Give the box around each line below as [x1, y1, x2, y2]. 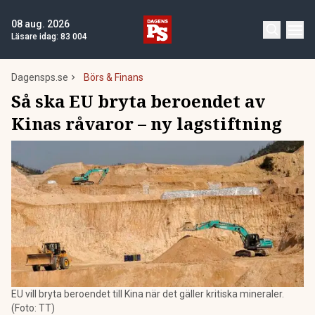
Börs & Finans [84, 72, 143, 83]
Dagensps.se [11, 72, 68, 83]
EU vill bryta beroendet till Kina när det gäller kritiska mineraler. [11, 288, 284, 300]
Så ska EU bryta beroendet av [11, 89, 265, 112]
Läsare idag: [11, 32, 60, 41]
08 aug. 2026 [11, 18, 70, 30]
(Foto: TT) [11, 302, 55, 314]
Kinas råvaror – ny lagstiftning [11, 112, 282, 135]
